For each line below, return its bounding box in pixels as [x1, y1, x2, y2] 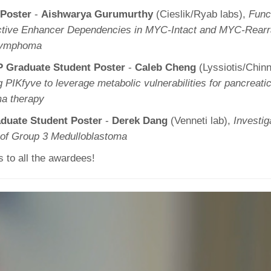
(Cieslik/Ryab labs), [153, 8, 249, 20]
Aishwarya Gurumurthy [41, 8, 153, 20]
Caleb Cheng [135, 62, 196, 73]
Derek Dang [112, 115, 168, 126]
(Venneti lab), [168, 115, 233, 126]
